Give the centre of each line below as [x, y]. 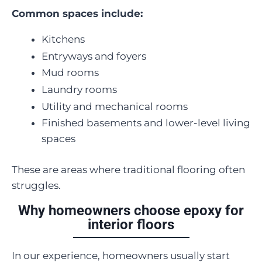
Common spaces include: [77, 13]
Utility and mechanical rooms [115, 106]
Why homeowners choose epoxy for [131, 210]
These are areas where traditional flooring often [128, 169]
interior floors [131, 224]
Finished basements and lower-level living [146, 123]
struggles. [36, 185]
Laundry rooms [79, 90]
